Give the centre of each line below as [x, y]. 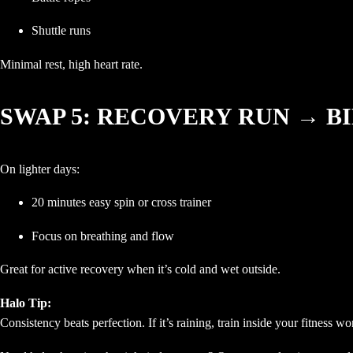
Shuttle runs [61, 31]
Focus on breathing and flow [103, 236]
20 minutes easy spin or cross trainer [121, 203]
